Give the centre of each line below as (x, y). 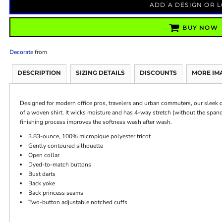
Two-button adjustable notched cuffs (78, 202)
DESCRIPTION (39, 72)
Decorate (21, 52)
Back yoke (41, 183)
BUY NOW (200, 28)
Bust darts (42, 174)
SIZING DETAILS (100, 72)
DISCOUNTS (158, 72)
